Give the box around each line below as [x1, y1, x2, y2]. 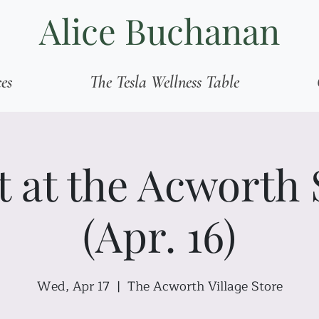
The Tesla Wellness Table [90, 72, 239, 93]
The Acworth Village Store [127, 276, 283, 297]
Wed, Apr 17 [36, 276, 110, 297]
